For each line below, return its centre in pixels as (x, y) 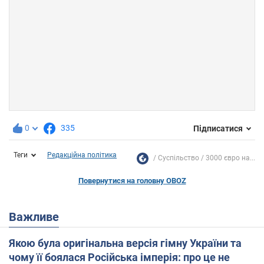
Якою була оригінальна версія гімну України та (125, 243)
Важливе (38, 217)
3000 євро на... (230, 158)
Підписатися (218, 128)
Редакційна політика (82, 155)
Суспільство (179, 158)
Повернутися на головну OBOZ (132, 181)
